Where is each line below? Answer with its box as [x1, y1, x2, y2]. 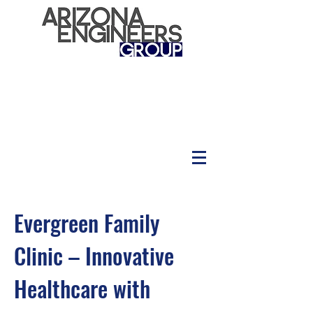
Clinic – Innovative [14, 239, 174, 272]
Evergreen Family [14, 206, 159, 239]
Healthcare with [14, 272, 150, 305]
